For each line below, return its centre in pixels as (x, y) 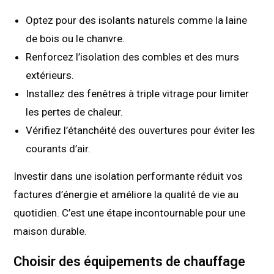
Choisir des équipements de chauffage (130, 262)
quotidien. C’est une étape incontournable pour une (130, 213)
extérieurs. (50, 76)
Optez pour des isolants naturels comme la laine (137, 20)
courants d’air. (58, 149)
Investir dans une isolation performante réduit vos (128, 176)
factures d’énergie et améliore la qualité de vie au (126, 195)
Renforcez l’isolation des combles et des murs (133, 57)
